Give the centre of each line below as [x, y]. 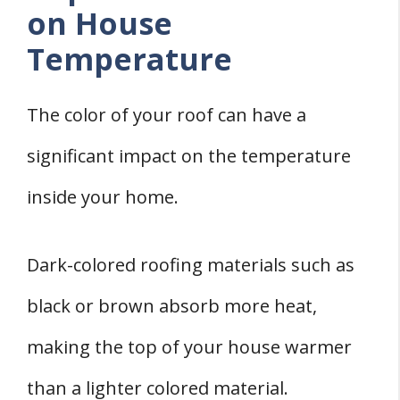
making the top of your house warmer [189, 347]
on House [100, 24]
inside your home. [103, 197]
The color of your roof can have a [167, 115]
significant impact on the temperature [189, 156]
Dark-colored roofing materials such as [191, 265]
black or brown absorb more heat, [172, 306]
